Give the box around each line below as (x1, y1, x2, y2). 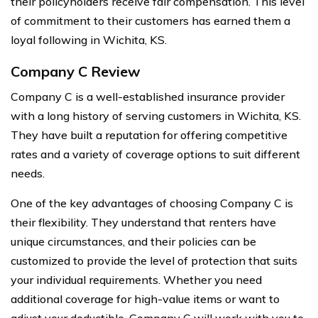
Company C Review (11, 62, 141, 80)
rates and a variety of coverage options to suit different (11, 146, 300, 161)
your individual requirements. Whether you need (11, 272, 262, 287)
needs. (11, 165, 45, 180)
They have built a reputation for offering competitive (11, 127, 287, 142)
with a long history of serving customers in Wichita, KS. (11, 108, 301, 123)
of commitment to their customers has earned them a (11, 13, 290, 28)
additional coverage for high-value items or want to (11, 291, 280, 306)
